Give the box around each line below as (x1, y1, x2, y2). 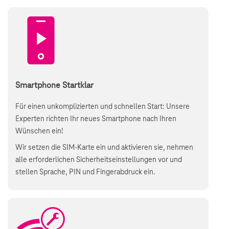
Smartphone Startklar (15, 81, 94, 90)
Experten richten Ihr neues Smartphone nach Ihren (15, 115, 176, 123)
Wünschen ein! (15, 127, 63, 135)
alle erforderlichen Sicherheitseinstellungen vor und (15, 156, 182, 164)
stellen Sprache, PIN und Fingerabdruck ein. (15, 168, 157, 176)
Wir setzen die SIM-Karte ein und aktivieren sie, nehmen (15, 144, 193, 152)
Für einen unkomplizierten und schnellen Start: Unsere (15, 103, 190, 111)
